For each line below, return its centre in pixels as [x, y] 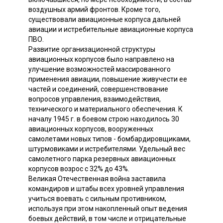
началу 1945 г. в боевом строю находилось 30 [104, 119]
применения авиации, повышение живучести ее [108, 79]
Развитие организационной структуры [92, 49]
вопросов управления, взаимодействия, [95, 99]
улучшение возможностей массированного [100, 69]
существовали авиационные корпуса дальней [105, 19]
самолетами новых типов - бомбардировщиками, [110, 139]
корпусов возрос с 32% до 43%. [79, 168]
